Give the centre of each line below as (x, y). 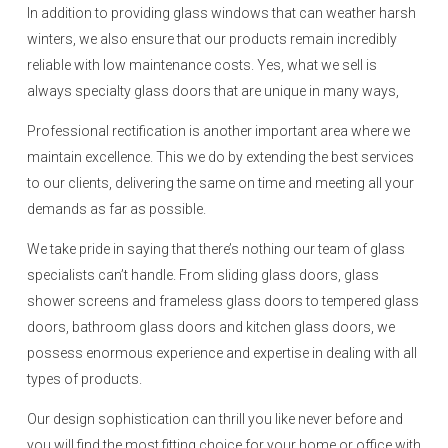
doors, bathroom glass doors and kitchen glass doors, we (211, 327)
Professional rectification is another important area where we (218, 131)
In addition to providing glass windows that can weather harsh (221, 13)
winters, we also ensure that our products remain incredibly (212, 39)
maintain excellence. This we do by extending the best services (220, 157)
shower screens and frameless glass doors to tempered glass (223, 301)
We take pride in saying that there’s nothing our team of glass (216, 249)
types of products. (84, 379)
